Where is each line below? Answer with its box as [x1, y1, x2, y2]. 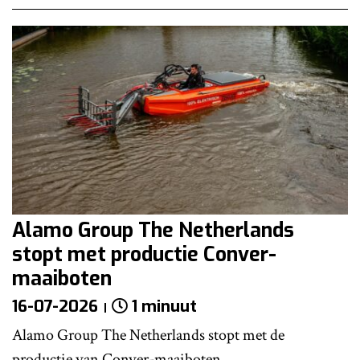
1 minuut [132, 296, 197, 318]
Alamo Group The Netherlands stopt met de [12, 325, 284, 346]
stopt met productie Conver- [12, 241, 276, 268]
